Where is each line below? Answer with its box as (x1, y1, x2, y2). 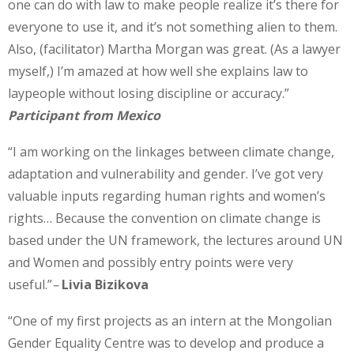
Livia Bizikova (58, 275, 149, 293)
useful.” (8, 275, 52, 293)
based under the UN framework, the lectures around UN (8, 231, 343, 249)
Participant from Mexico (8, 107, 160, 125)
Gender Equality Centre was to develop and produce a (8, 333, 324, 352)
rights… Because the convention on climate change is (8, 209, 321, 227)
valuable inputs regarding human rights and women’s (8, 186, 326, 205)
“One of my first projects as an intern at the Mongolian (8, 311, 332, 330)
